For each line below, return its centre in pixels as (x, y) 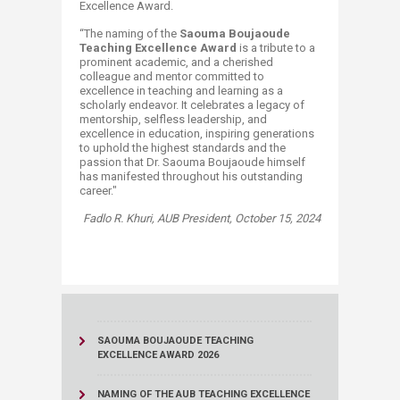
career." (98, 191)
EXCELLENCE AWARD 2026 (158, 355)
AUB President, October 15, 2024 (239, 218)
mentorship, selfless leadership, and (173, 119)
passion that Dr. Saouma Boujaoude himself (192, 162)
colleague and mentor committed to (172, 76)
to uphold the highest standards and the (183, 148)
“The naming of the (129, 33)
